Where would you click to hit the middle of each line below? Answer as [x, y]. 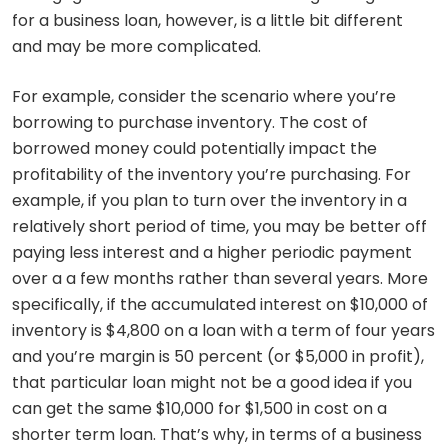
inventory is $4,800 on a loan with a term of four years [223, 331]
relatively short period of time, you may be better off [219, 227]
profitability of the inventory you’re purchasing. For [211, 175]
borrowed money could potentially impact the [194, 149]
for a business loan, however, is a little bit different [207, 21]
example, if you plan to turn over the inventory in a [209, 201]
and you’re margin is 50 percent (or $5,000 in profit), [218, 357]
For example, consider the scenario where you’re [204, 97]
